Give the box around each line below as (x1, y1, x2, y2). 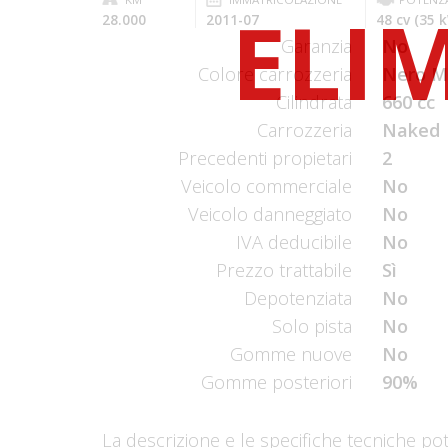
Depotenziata (244, 286, 352, 310)
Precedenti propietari (178, 146, 352, 170)
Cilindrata (276, 90, 352, 114)
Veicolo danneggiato (188, 202, 352, 226)
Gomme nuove (230, 342, 352, 366)
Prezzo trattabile (216, 258, 352, 282)
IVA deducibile (236, 230, 352, 254)
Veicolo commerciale (181, 174, 352, 198)
